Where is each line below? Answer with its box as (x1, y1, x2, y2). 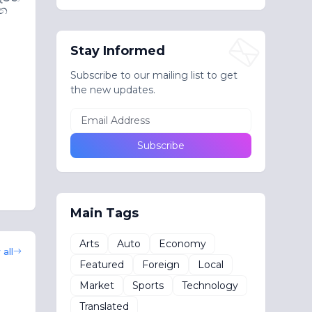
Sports (132, 279, 164, 292)
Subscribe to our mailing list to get (70, 69, 237, 81)
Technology (181, 279, 238, 292)
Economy (158, 237, 206, 250)
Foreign (141, 258, 180, 271)
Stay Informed (70, 43, 165, 58)
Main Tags (70, 205, 139, 221)
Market (79, 279, 114, 292)
